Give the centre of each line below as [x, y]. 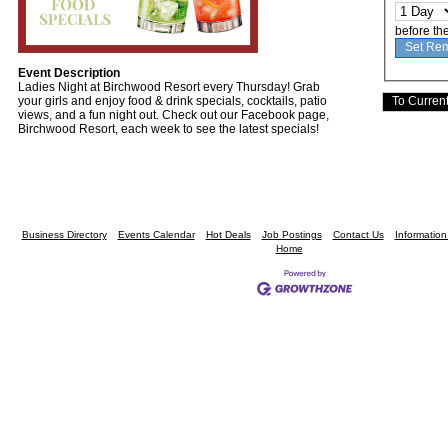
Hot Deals [228, 235]
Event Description [69, 73]
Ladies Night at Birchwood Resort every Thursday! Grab [169, 87]
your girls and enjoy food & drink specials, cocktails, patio [172, 101]
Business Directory [64, 235]
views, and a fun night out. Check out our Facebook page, [173, 115]
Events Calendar [156, 235]
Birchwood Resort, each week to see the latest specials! [168, 129]
